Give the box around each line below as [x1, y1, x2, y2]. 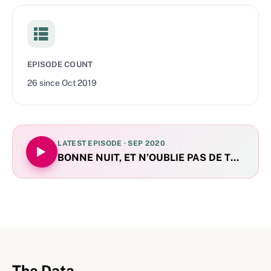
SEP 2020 [128, 139, 165, 148]
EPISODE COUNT [27, 59, 93, 69]
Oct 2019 [62, 78, 97, 88]
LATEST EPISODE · [57, 139, 128, 148]
